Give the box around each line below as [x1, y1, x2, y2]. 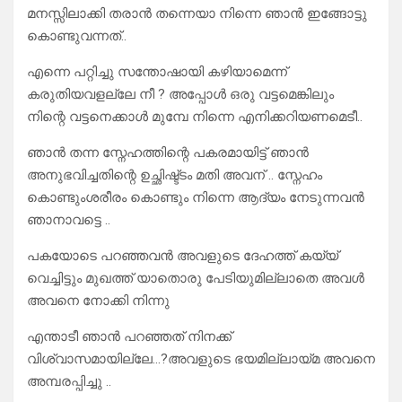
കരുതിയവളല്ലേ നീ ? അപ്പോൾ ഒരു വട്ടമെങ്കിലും [27, 86, 334, 103]
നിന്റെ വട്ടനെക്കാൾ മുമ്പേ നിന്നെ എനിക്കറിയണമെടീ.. [27, 109, 363, 126]
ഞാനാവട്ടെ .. [27, 212, 110, 229]
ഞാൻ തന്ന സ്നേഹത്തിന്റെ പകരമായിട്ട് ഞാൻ [27, 144, 309, 162]
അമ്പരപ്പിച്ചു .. [27, 373, 111, 390]
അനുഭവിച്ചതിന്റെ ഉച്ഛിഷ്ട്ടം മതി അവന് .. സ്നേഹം [27, 167, 322, 184]
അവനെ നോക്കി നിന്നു [27, 293, 170, 310]
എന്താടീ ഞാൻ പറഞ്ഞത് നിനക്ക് [27, 328, 232, 345]
